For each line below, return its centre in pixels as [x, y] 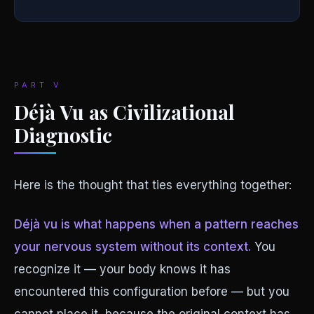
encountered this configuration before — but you [152, 292]
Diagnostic [63, 135]
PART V [38, 85]
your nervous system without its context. [132, 247]
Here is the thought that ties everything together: [153, 185]
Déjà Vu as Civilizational [124, 112]
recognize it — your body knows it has [122, 269]
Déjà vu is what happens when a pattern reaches [156, 224]
